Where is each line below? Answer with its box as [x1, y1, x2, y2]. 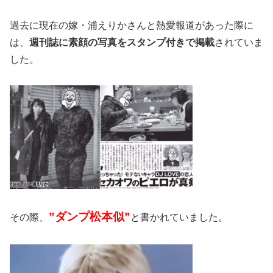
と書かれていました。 [130, 212, 228, 223]
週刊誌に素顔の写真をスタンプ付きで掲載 [29, 37, 214, 48]
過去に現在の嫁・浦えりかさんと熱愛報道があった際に [10, 19, 253, 30]
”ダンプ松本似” [49, 210, 130, 224]
